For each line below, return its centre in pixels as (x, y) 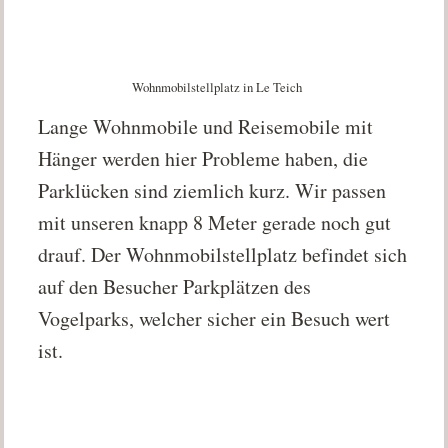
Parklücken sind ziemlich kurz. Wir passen (212, 191)
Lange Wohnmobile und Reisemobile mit (206, 127)
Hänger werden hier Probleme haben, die (203, 159)
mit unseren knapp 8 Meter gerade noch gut (215, 223)
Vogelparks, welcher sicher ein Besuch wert (214, 319)
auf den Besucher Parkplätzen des (175, 287)
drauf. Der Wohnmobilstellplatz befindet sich (223, 255)
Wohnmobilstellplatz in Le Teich (216, 87)
